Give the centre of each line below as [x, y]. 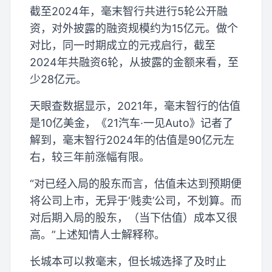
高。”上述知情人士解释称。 [97, 234]
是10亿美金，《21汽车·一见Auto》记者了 [131, 123]
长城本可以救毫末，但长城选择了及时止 [128, 261]
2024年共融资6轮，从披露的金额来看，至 [134, 62]
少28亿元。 [58, 79]
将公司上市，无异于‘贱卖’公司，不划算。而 [136, 200]
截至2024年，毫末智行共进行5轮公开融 [129, 11]
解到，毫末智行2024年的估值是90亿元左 [132, 140]
